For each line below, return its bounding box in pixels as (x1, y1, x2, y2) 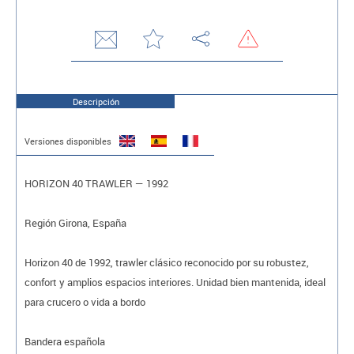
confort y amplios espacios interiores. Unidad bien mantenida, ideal (24, 274, 326, 289)
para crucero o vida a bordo (24, 294, 145, 309)
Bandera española (24, 333, 105, 348)
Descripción (72, 96, 119, 108)
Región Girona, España (24, 215, 126, 230)
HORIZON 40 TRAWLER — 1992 (24, 175, 168, 190)
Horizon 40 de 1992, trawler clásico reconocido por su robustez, (24, 254, 309, 269)
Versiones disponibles (24, 135, 111, 148)
